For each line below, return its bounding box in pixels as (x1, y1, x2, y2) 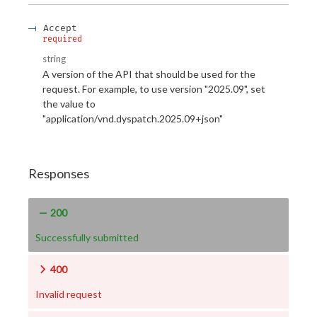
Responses (28, 166, 89, 182)
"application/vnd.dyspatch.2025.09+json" (42, 112, 223, 125)
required (42, 34, 82, 45)
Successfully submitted (35, 231, 139, 243)
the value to (42, 97, 96, 110)
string (42, 53, 66, 65)
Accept (43, 23, 77, 34)
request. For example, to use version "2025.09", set (42, 82, 265, 95)
